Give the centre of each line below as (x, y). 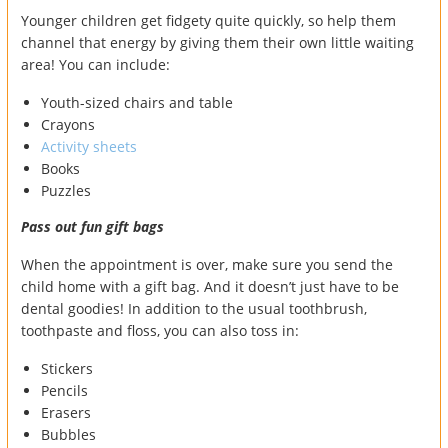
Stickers (67, 368)
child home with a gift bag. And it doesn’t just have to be (210, 286)
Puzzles (66, 190)
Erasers (66, 412)
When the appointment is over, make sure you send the (207, 264)
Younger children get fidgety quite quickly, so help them (208, 20)
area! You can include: (95, 64)
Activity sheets (89, 146)
